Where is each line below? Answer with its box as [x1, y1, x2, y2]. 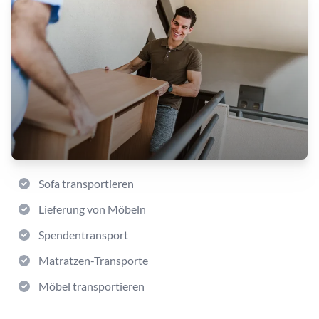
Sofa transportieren [38, 177, 134, 190]
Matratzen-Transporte [38, 253, 148, 267]
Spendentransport [38, 228, 128, 241]
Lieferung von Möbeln [38, 202, 146, 216]
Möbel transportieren [38, 279, 145, 293]
